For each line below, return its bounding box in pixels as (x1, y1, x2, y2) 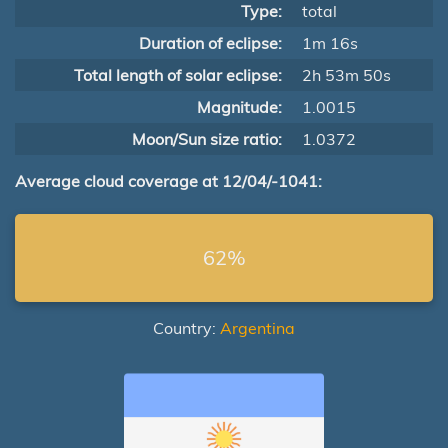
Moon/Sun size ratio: (132, 129, 282, 149)
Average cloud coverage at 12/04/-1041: (15, 171, 322, 191)
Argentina (220, 318, 295, 338)
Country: (153, 318, 220, 338)
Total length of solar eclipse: (74, 65, 282, 85)
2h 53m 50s (302, 65, 391, 85)
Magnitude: (197, 97, 282, 117)
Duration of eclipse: (139, 33, 282, 53)
